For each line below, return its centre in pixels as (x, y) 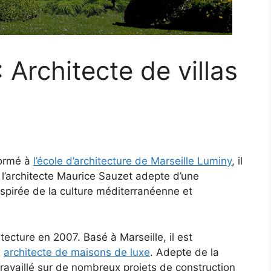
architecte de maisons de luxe (77, 252)
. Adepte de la (184, 252)
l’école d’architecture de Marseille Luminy (132, 161)
